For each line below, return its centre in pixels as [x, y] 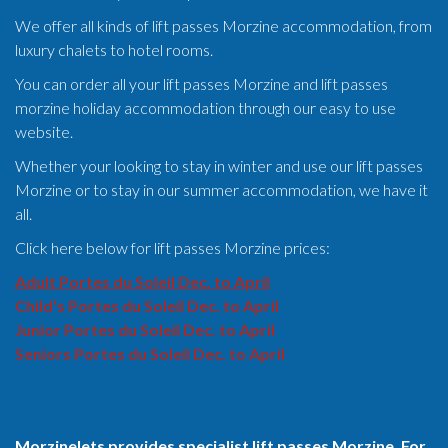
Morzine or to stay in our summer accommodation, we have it [221, 189]
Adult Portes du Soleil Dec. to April [142, 281]
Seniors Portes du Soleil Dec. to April [151, 353]
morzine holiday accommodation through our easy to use [205, 107]
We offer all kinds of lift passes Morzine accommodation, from [223, 25]
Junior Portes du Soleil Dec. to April [145, 329]
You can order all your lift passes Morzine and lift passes [201, 83]
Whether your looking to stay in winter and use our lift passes [219, 165]
